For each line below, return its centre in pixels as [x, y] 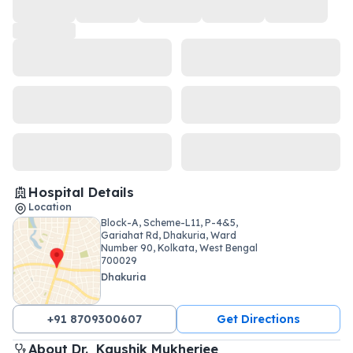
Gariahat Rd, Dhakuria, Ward [169, 235]
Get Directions [258, 319]
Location [50, 206]
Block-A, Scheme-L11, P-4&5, [169, 222]
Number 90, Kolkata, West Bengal [179, 247]
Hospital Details [81, 192]
